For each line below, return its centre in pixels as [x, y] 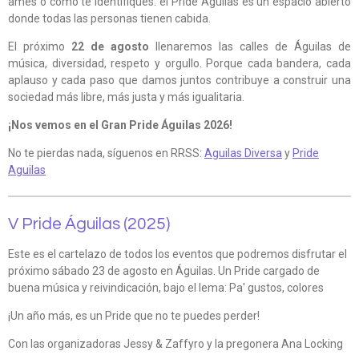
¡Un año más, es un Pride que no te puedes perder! [134, 316]
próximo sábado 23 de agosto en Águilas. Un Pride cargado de [164, 271]
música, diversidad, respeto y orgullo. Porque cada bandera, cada [179, 64]
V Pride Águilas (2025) [89, 224]
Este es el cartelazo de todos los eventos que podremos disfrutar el [177, 254]
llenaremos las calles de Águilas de [250, 47]
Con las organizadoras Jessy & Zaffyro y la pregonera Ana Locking [175, 344]
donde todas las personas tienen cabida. [109, 19]
